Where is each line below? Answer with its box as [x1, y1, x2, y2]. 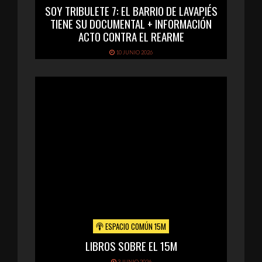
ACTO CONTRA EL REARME [78, 28, 184, 45]
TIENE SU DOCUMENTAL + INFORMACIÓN [50, 15, 212, 32]
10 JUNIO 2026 [115, 49, 153, 56]
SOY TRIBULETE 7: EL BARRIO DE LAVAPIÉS [44, 2, 218, 19]
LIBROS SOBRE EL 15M [85, 237, 177, 254]
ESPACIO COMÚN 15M [104, 220, 166, 233]
